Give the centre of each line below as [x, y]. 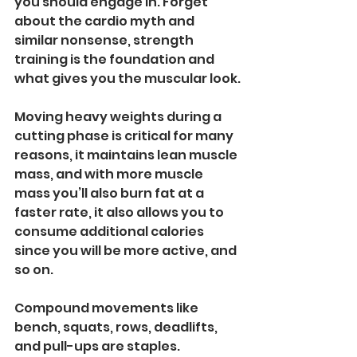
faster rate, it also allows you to [120, 213]
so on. [34, 270]
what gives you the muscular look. [127, 79]
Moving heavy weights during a [119, 117]
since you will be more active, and [127, 251]
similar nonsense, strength [105, 41]
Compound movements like [108, 308]
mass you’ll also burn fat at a [110, 194]
